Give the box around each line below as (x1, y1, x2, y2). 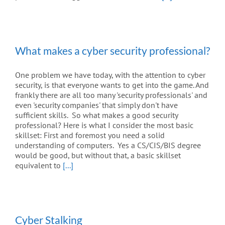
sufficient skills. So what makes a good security (15, 110, 178, 121)
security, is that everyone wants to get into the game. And (15, 80, 209, 90)
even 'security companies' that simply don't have (15, 100, 178, 110)
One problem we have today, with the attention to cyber (15, 70, 205, 80)
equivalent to (15, 160, 63, 171)
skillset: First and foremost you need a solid (15, 130, 165, 141)
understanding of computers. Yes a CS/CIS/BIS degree (15, 140, 201, 151)
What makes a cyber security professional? (15, 44, 210, 57)
